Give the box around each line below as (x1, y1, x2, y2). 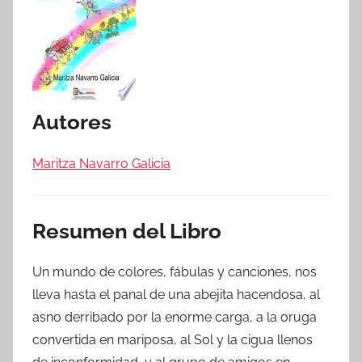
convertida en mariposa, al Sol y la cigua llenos (32, 332, 313, 347)
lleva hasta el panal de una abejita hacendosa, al (32, 287, 320, 302)
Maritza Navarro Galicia (32, 155, 170, 171)
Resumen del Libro (32, 218, 221, 243)
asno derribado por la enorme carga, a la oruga (32, 309, 317, 325)
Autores (32, 110, 112, 134)
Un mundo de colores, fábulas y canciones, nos (32, 264, 317, 280)
